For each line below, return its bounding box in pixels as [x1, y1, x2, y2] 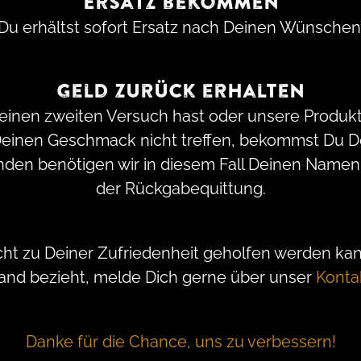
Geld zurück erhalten [56, 82, 305, 102]
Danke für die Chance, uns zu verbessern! [25, 332, 336, 351]
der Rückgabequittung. [95, 179, 266, 198]
